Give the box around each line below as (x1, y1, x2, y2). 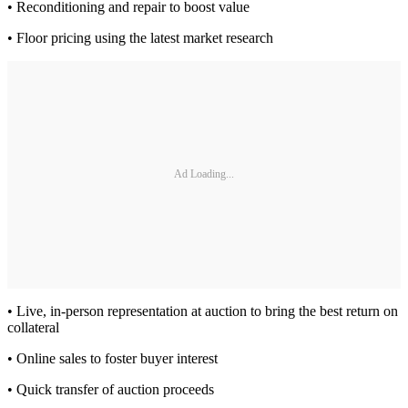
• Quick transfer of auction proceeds (7, 381, 214, 397)
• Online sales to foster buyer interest (7, 350, 218, 366)
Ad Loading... (174, 168, 234, 181)
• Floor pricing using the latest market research (7, 29, 273, 46)
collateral (7, 319, 59, 335)
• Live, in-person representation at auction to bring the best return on (7, 302, 398, 319)
